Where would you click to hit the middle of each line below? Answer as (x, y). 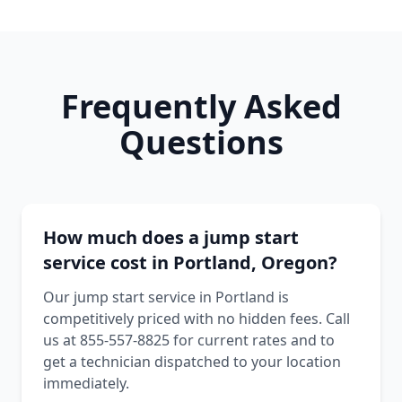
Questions (201, 142)
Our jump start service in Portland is (166, 297)
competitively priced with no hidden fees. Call (197, 319)
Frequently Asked (201, 106)
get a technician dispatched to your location (192, 362)
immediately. (86, 383)
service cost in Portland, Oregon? (190, 262)
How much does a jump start (171, 237)
